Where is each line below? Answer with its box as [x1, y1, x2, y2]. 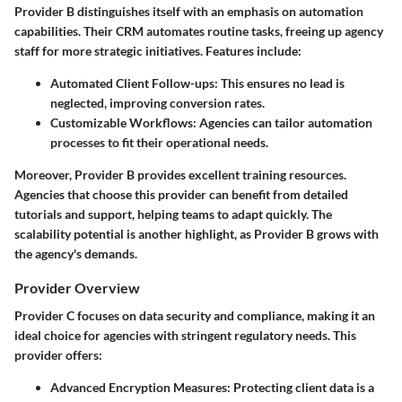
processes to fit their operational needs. [50, 135, 268, 151]
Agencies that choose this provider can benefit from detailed [14, 187, 348, 203]
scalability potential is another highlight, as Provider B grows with [14, 226, 379, 242]
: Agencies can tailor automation [193, 115, 372, 131]
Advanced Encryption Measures [50, 380, 227, 396]
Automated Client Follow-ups [50, 75, 214, 92]
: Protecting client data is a [227, 380, 374, 396]
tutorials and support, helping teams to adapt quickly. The [14, 206, 332, 223]
